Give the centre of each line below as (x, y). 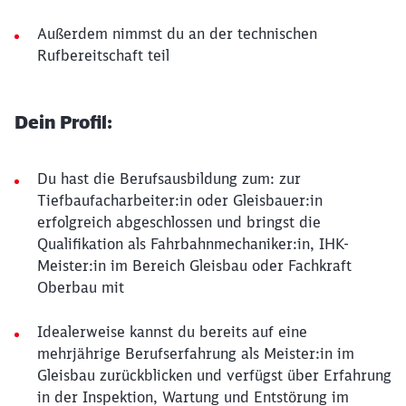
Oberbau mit (81, 287)
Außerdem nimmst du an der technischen (177, 33)
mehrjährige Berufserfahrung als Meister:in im (196, 353)
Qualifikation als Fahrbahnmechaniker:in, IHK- (193, 243)
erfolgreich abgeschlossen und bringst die (179, 222)
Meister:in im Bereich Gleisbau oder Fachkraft (194, 265)
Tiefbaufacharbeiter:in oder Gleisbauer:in (180, 200)
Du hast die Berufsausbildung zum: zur (169, 178)
